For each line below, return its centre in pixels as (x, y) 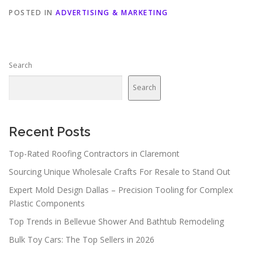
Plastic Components (47, 203)
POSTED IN (32, 12)
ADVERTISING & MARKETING (112, 12)
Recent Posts (50, 131)
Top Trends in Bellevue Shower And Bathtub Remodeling (116, 221)
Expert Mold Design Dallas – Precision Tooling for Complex (121, 189)
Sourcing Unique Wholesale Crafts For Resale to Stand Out (120, 171)
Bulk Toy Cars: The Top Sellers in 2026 (82, 239)
